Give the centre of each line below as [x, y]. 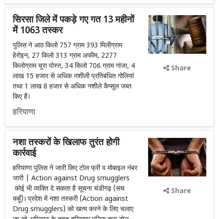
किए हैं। [21, 97]
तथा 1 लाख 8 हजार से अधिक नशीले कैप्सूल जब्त [72, 87]
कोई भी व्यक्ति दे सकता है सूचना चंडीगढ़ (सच [69, 189]
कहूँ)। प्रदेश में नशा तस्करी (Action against [70, 199]
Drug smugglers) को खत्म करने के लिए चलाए [73, 209]
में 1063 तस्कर [38, 31]
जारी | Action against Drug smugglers [71, 179]
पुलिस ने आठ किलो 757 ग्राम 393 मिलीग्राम [67, 46]
